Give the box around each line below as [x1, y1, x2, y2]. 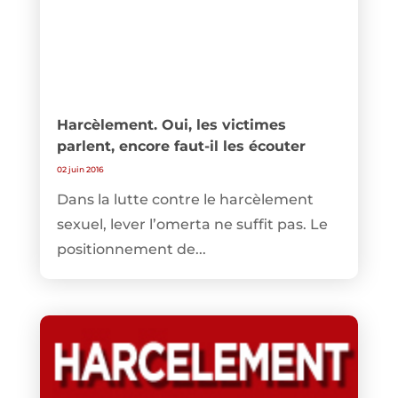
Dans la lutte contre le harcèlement [56, 190, 314, 208]
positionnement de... [56, 240, 206, 258]
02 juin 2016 [56, 163, 104, 174]
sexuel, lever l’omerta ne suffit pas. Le [56, 215, 328, 233]
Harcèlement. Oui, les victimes [56, 115, 286, 133]
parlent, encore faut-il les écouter [56, 137, 306, 155]
